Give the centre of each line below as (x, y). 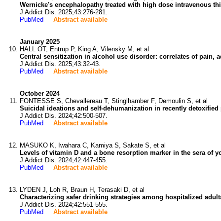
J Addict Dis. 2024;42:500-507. (64, 116)
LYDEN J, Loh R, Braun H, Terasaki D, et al (82, 190)
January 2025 (40, 42)
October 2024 (40, 93)
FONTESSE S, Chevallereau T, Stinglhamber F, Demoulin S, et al (114, 101)
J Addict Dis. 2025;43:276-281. (64, 12)
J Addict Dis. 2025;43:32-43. (60, 64)
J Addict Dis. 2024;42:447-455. (64, 160)
